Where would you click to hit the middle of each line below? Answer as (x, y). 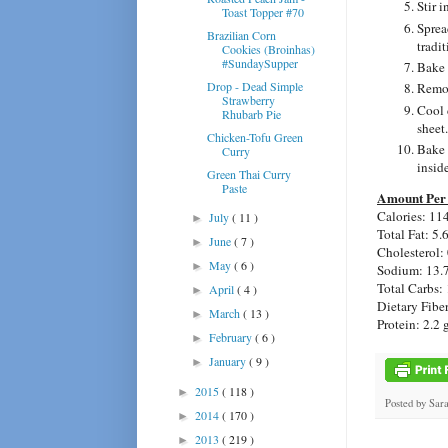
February (232, 336)
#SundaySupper (259, 62)
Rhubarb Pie (251, 113)
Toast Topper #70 (262, 11)
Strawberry (248, 99)
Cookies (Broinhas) (268, 48)
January (229, 360)
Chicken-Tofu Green (254, 136)
